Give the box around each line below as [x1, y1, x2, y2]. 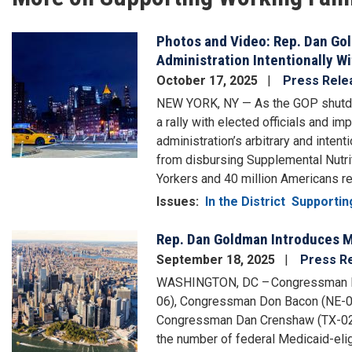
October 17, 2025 [156, 73, 261, 89]
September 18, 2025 [156, 252, 278, 268]
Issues [156, 194, 196, 210]
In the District [205, 194, 285, 210]
